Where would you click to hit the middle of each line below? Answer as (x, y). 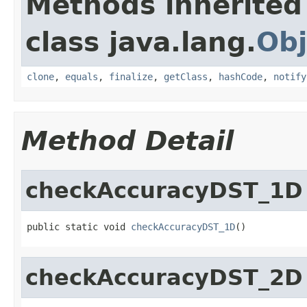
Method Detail (127, 140)
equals (82, 76)
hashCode (241, 76)
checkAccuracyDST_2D (164, 277)
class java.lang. (141, 42)
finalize (131, 76)
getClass (186, 76)
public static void (79, 226)
